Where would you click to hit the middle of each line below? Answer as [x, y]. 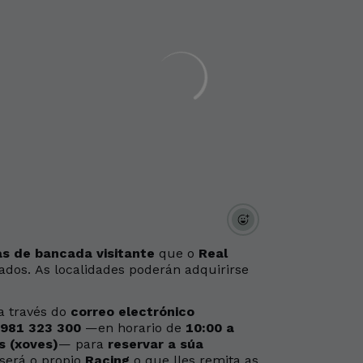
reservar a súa [156, 344]
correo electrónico [132, 312]
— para [83, 344]
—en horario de [133, 328]
